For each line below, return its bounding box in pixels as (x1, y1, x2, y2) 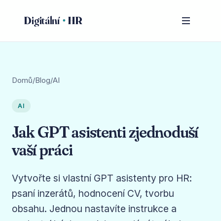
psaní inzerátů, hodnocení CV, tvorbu (12, 187, 174, 200)
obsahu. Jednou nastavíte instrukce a (12, 203, 177, 215)
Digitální (24, 13, 60, 27)
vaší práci (12, 139, 73, 160)
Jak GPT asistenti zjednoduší (12, 121, 199, 142)
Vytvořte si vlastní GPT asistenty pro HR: (12, 172, 192, 184)
